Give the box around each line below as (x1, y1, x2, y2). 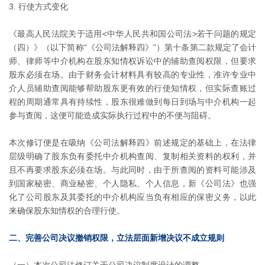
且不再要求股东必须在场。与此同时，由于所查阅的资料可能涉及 (9, 165, 256, 175)
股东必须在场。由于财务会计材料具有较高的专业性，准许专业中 (9, 70, 256, 80)
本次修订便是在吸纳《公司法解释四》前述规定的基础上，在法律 (9, 138, 256, 148)
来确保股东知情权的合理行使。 (9, 206, 125, 216)
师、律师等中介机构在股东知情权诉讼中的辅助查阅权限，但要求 (9, 56, 256, 66)
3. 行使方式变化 (9, 2, 68, 12)
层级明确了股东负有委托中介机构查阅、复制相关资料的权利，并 (9, 151, 256, 161)
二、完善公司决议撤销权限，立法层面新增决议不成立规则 (9, 233, 224, 243)
